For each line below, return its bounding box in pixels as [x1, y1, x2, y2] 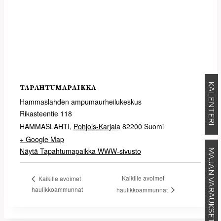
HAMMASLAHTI [20, 121, 70, 132]
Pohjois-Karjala [74, 121, 120, 132]
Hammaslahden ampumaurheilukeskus [20, 97, 142, 107]
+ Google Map [20, 134, 64, 145]
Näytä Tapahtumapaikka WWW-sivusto [20, 146, 141, 156]
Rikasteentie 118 [20, 109, 72, 119]
